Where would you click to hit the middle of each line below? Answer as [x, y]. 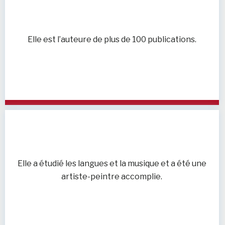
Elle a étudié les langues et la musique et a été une [112, 163]
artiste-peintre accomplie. [112, 176]
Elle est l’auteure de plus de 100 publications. [112, 39]
